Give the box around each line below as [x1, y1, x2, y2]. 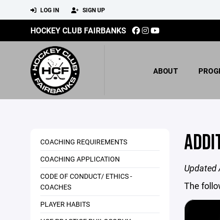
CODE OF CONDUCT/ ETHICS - [40, 171, 132, 181]
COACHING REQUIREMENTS [40, 137, 127, 146]
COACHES [40, 182, 71, 192]
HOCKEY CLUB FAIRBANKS [30, 25, 126, 35]
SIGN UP [81, 6, 105, 14]
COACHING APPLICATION [40, 154, 120, 164]
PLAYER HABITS [40, 199, 90, 209]
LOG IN [39, 6, 59, 14]
